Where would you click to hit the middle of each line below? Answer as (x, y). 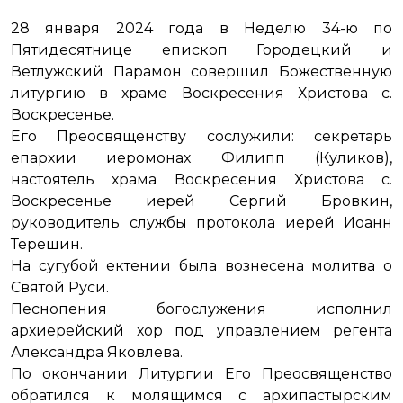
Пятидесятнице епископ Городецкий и (201, 50)
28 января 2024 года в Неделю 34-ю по (201, 28)
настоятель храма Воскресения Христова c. (201, 179)
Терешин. (50, 244)
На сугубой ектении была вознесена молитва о (201, 266)
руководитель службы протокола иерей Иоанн (201, 223)
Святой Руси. (67, 287)
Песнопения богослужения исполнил (201, 309)
